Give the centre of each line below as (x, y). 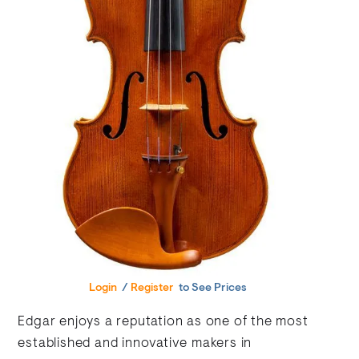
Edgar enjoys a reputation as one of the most (163, 322)
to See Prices (212, 288)
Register (153, 288)
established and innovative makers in (135, 343)
